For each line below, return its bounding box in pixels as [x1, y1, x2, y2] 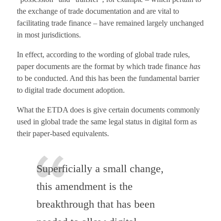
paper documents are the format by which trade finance [16, 62, 189, 71]
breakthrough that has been [36, 197, 155, 210]
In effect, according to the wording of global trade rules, [16, 50, 190, 59]
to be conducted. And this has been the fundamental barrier [16, 74, 199, 83]
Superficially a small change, [36, 162, 164, 175]
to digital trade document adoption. [16, 86, 125, 95]
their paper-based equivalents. [16, 129, 109, 138]
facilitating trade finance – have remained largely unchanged [16, 19, 204, 28]
